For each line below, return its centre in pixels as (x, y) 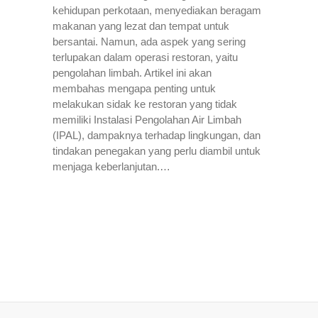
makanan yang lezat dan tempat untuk (141, 26)
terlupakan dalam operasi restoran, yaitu (145, 57)
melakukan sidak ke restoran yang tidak (145, 104)
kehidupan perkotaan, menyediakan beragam (157, 10)
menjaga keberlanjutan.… (111, 166)
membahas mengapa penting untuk (134, 88)
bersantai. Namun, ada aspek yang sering (149, 42)
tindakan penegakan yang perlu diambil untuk (157, 151)
